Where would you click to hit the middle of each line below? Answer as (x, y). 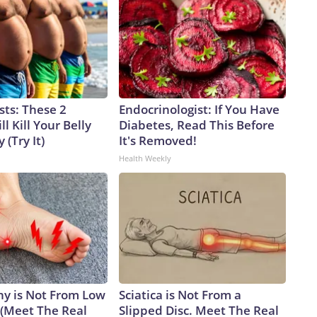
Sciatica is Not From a (180, 295)
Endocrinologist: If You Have (199, 110)
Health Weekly (145, 158)
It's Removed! (158, 141)
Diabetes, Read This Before (197, 125)
